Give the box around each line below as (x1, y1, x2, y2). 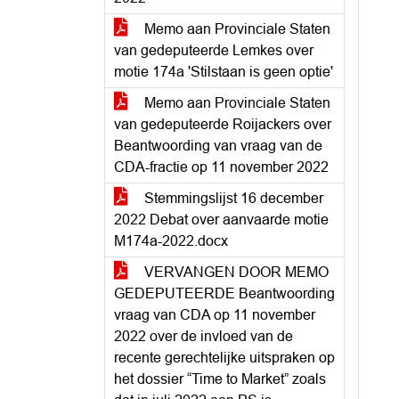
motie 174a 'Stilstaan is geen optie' (114, 64, 333, 79)
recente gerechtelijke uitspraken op (114, 350, 335, 365)
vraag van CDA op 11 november (114, 307, 315, 322)
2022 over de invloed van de (114, 329, 293, 344)
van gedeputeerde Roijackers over (114, 117, 331, 132)
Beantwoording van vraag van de (114, 138, 322, 153)
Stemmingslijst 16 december (141, 191, 323, 206)
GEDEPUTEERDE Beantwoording (114, 286, 335, 301)
